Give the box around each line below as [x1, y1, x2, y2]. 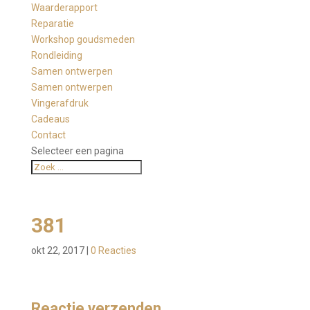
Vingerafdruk [30, 98, 89, 109]
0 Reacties [90, 245, 136, 257]
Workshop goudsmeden [30, 34, 135, 46]
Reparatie [30, 18, 74, 30]
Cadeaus [30, 113, 70, 125]
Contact [30, 129, 66, 141]
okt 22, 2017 [30, 245, 84, 257]
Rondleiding [30, 50, 82, 62]
